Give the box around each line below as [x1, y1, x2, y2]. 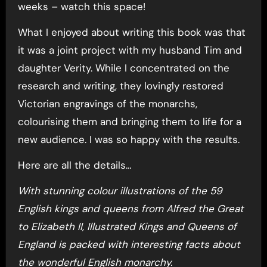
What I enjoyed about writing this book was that [17, 25, 246, 39]
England [17, 237, 55, 251]
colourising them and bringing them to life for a [17, 114, 241, 128]
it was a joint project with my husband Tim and [17, 43, 242, 57]
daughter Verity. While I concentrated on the [17, 61, 229, 74]
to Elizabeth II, [17, 219, 87, 233]
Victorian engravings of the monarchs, [17, 97, 197, 110]
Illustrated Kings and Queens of [86, 219, 237, 233]
